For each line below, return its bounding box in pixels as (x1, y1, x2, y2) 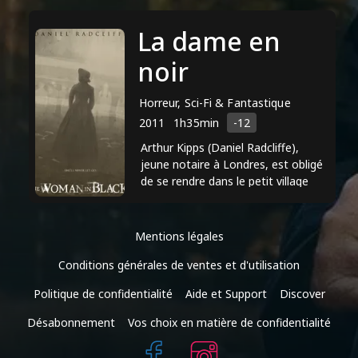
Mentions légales (134, 228, 224, 244)
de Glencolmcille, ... (141, 2, 238, 18)
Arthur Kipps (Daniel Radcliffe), (141, 139, 299, 155)
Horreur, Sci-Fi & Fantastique (138, 94, 291, 110)
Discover (279, 285, 325, 301)
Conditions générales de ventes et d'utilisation (58, 257, 300, 272)
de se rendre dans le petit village (141, 173, 308, 189)
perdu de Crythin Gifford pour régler (141, 189, 325, 205)
